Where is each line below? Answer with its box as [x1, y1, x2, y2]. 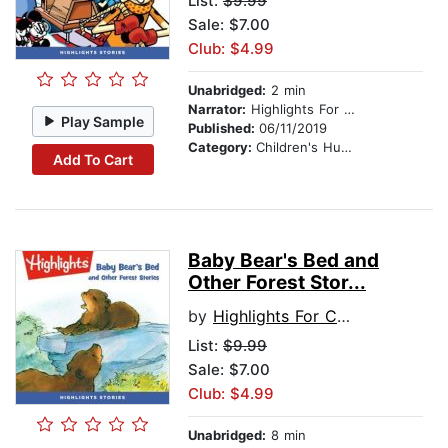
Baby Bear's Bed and [188, 249, 379, 273]
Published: [188, 120, 259, 137]
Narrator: [188, 101, 246, 118]
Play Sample [61, 112, 145, 130]
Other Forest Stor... [188, 271, 366, 295]
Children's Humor [256, 139, 341, 156]
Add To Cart [52, 150, 133, 168]
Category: [188, 139, 256, 156]
